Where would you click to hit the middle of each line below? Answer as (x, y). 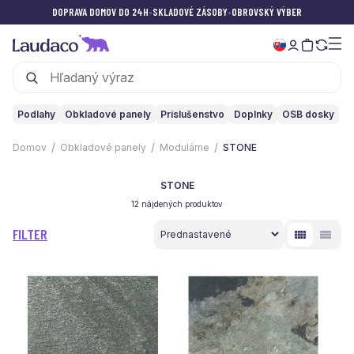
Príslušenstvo (192, 114)
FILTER (30, 233)
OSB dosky (308, 114)
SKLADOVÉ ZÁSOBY (190, 12)
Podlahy (36, 114)
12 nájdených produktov (177, 204)
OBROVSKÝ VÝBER (267, 12)
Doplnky (253, 114)
